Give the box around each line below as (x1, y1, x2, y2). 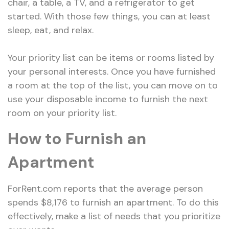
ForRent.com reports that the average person (8, 182, 203, 195)
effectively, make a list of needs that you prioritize (8, 210, 220, 222)
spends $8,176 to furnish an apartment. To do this (8, 196, 219, 209)
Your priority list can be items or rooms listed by (8, 51, 214, 64)
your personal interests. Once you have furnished (8, 65, 216, 78)
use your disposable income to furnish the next (8, 93, 208, 105)
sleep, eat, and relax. (8, 24, 94, 36)
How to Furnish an (8, 128, 146, 149)
